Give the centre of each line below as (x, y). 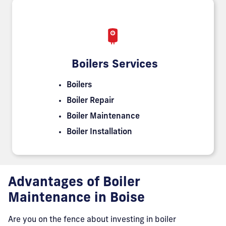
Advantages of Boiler (74, 183)
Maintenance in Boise (76, 199)
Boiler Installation (99, 132)
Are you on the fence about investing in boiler (92, 220)
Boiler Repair (90, 101)
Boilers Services (113, 65)
